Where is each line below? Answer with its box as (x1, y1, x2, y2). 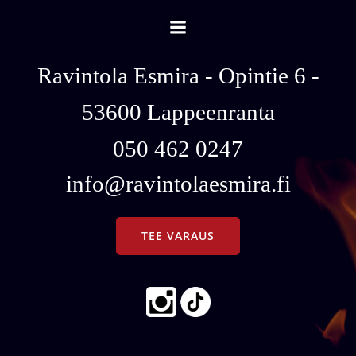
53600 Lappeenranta (81, 99, 275, 125)
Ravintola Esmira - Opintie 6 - (37, 63, 319, 88)
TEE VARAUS (141, 228, 215, 243)
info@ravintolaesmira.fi (65, 171, 291, 196)
